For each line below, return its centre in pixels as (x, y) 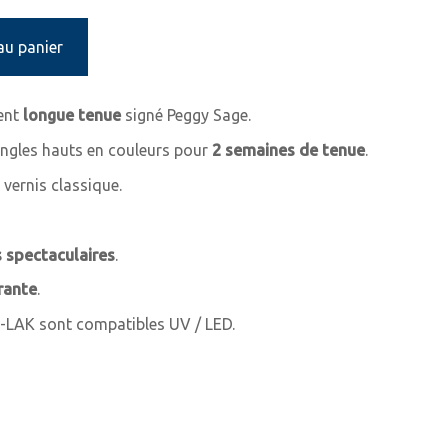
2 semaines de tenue (288, 150)
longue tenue (72, 115)
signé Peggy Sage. (186, 115)
